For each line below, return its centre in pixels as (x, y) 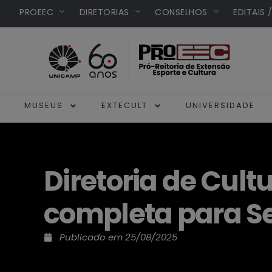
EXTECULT (124, 106)
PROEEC (36, 12)
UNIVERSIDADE (220, 106)
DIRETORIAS (104, 12)
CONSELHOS (181, 12)
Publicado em (92, 237)
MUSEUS (44, 106)
